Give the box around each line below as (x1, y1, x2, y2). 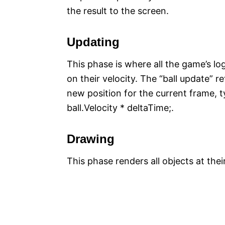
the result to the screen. (67, 6, 169, 17)
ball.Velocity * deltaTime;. (67, 102, 174, 114)
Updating (67, 35, 120, 49)
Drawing (67, 132, 115, 146)
